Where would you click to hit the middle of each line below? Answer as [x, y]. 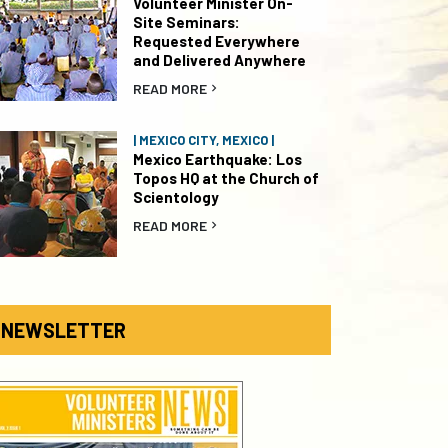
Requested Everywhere [216, 41]
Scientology [176, 197]
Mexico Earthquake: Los [217, 159]
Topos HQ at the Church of [226, 178]
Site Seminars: [186, 22]
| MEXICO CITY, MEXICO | [203, 140]
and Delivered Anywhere [219, 60]
